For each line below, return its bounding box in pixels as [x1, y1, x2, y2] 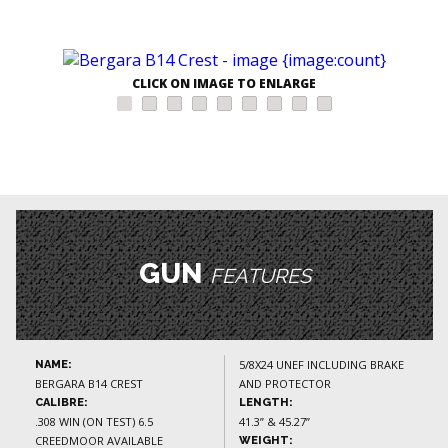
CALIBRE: [35, 396, 88, 410]
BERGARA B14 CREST [35, 376, 143, 392]
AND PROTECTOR [239, 376, 331, 392]
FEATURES [209, 264, 311, 289]
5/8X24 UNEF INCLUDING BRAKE [239, 357, 404, 373]
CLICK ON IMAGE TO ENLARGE [132, 75, 316, 93]
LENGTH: [239, 396, 293, 410]
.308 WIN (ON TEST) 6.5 [35, 414, 153, 430]
